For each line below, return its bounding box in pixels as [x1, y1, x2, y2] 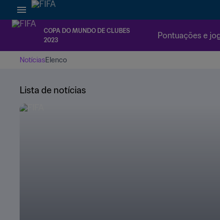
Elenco [45, 55, 67, 64]
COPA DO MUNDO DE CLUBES [44, 27, 130, 34]
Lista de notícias [20, 84, 86, 96]
